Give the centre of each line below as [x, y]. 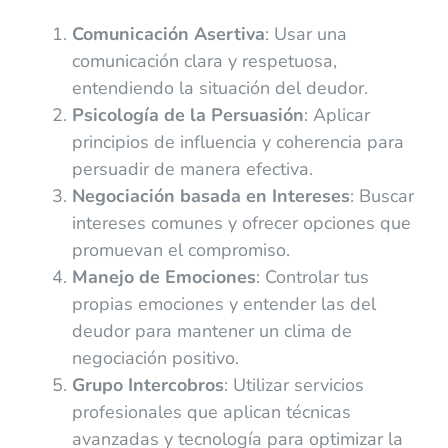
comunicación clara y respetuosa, [204, 60]
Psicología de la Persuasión [187, 114]
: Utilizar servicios [293, 384]
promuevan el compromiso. [180, 249]
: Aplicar [336, 114]
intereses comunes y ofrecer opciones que [241, 222]
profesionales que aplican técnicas [211, 411]
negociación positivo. [155, 357]
